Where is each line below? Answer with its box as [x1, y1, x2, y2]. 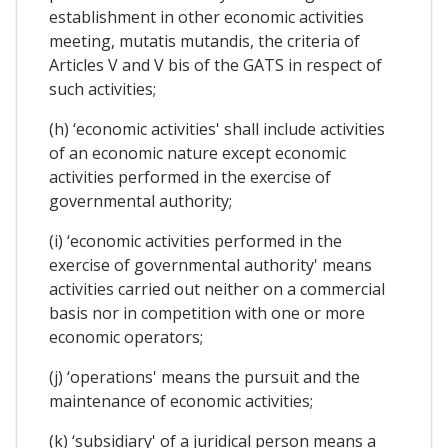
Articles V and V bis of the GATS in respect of [49, 53, 382, 76]
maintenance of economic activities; [49, 389, 313, 412]
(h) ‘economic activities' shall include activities [49, 117, 385, 140]
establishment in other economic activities [49, 5, 364, 28]
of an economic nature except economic [49, 141, 346, 164]
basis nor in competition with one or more [49, 301, 365, 324]
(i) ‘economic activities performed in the [49, 229, 342, 252]
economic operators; [49, 325, 203, 348]
